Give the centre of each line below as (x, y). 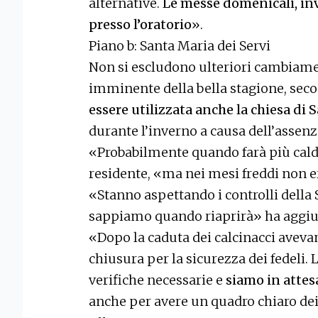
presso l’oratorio (140, 24)
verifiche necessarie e (157, 280)
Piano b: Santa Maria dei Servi (180, 45)
